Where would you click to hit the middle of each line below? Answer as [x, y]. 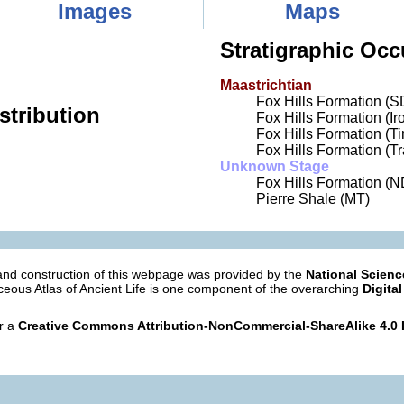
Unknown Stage [275, 166]
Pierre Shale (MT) [313, 199]
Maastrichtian [266, 85]
